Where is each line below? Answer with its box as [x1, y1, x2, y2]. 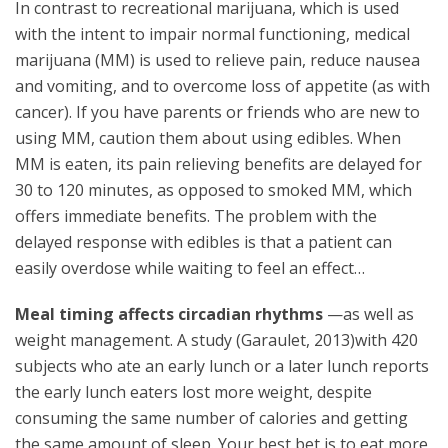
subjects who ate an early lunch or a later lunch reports [15, 355, 429, 377]
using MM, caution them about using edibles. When [15, 127, 401, 149]
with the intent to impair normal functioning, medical [15, 23, 410, 45]
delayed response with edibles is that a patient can [15, 231, 392, 253]
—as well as [323, 303, 414, 325]
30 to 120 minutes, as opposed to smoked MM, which [15, 179, 412, 201]
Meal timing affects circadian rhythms [15, 303, 323, 325]
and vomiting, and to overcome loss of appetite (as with [15, 75, 430, 97]
